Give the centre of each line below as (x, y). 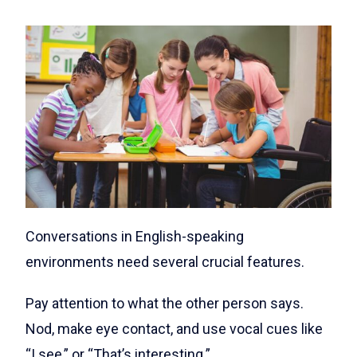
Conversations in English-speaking (135, 236)
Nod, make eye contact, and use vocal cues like (174, 328)
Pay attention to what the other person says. (165, 303)
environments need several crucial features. (165, 261)
